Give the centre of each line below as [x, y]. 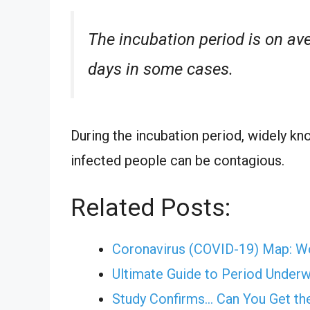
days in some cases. [161, 69]
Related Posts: [151, 208]
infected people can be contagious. [177, 160]
